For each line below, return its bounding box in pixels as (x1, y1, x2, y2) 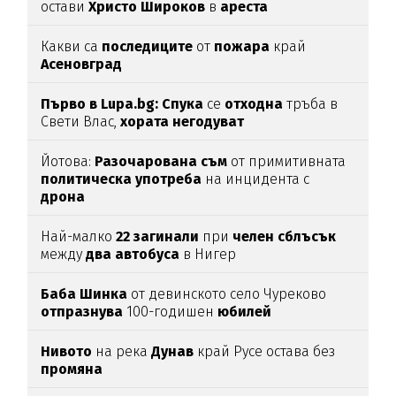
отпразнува (41, 303, 124, 321)
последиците (102, 38, 194, 56)
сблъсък (278, 228, 337, 246)
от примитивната (227, 153, 346, 171)
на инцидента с (202, 171, 310, 188)
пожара (214, 38, 270, 56)
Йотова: (41, 153, 95, 171)
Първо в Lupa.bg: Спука (41, 95, 204, 113)
